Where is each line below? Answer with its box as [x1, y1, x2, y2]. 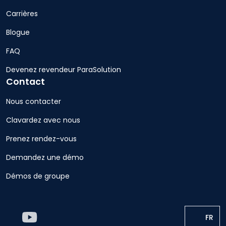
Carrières [6, 8, 38, 19]
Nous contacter [6, 96, 61, 106]
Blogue [6, 27, 30, 37]
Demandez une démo [6, 152, 84, 162]
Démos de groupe [6, 171, 70, 181]
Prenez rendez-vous [6, 133, 77, 144]
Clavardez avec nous [6, 115, 80, 125]
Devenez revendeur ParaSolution [6, 64, 121, 75]
